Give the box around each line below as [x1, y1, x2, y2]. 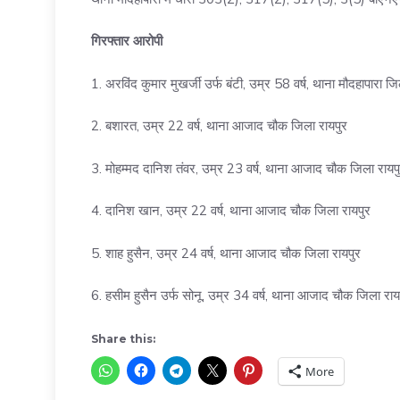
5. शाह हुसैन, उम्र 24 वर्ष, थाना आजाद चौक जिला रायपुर [91, 244, 361, 262]
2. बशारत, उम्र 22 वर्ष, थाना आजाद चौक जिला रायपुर [91, 117, 347, 135]
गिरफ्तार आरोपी [91, 32, 162, 50]
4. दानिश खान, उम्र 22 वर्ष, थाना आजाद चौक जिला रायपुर [91, 202, 371, 220]
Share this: [91, 331, 155, 346]
